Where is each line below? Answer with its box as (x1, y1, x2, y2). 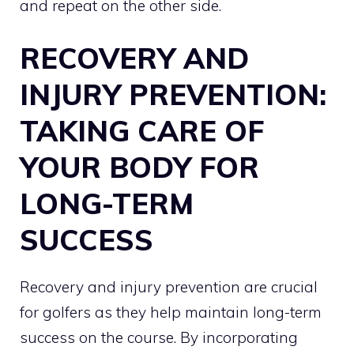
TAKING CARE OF (20, 113, 264, 149)
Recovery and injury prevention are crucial (20, 277, 318, 297)
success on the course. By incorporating (20, 328, 298, 348)
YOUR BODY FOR (20, 149, 259, 186)
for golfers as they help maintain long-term (20, 303, 322, 322)
